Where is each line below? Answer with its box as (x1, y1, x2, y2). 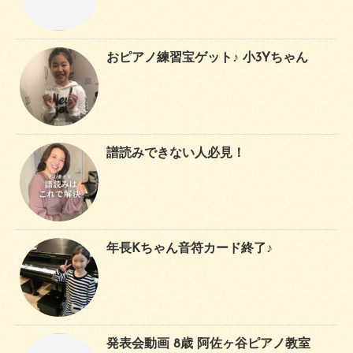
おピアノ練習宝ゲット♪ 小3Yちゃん (106, 51, 308, 65)
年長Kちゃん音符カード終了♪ (106, 242, 273, 255)
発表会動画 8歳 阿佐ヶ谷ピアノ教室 (106, 337, 310, 351)
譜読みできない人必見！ (106, 147, 245, 160)
